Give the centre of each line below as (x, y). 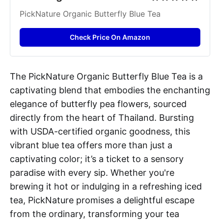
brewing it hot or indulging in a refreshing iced (106, 187)
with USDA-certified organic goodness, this (100, 132)
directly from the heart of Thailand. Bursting (102, 118)
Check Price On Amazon (110, 37)
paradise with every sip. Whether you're (92, 173)
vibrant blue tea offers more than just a (91, 145)
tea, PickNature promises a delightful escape (102, 200)
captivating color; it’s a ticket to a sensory (97, 159)
